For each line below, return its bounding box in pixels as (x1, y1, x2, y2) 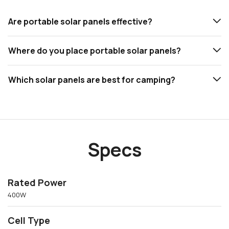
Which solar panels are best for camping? (8, 74, 175, 85)
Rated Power (8, 176, 66, 189)
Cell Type (8, 214, 50, 226)
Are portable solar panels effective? (8, 15, 152, 27)
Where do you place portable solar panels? (8, 44, 181, 56)
